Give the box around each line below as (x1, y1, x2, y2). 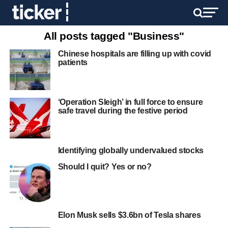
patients (58, 58, 88, 67)
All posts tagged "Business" (44, 30, 184, 42)
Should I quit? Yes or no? (58, 162, 152, 171)
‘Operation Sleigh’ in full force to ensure (58, 98, 203, 106)
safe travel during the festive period (58, 106, 188, 115)
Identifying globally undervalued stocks (58, 146, 204, 155)
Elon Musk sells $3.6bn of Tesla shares (58, 211, 201, 219)
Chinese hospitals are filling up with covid (58, 49, 211, 58)
